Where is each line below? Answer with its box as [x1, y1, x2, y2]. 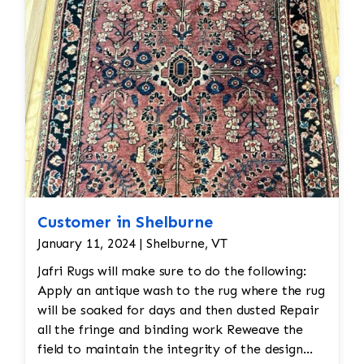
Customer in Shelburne [37, 212, 213, 232]
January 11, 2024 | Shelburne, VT [37, 236, 227, 252]
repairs [102, 24, 135, 37]
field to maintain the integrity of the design [37, 341, 303, 357]
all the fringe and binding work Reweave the [37, 322, 227, 338]
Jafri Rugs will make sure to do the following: [37, 263, 306, 279]
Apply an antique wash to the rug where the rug [37, 283, 325, 299]
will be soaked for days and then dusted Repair [37, 302, 279, 318]
